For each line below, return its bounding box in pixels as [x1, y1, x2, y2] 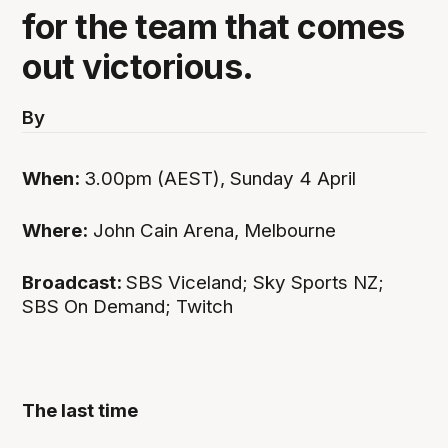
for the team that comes [22, 5, 405, 47]
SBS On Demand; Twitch [22, 294, 234, 318]
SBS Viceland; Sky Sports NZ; [126, 270, 385, 294]
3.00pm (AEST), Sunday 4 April [84, 166, 362, 190]
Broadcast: [22, 270, 127, 294]
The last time [22, 399, 139, 422]
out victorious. [22, 45, 254, 87]
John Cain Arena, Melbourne [88, 218, 342, 242]
